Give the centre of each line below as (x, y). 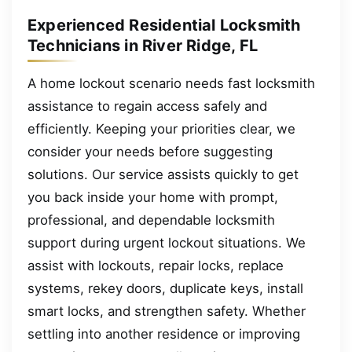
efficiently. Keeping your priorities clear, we (161, 128)
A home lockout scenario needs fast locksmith (171, 83)
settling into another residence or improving (164, 334)
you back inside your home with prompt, (153, 197)
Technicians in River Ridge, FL (143, 45)
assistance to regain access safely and (147, 106)
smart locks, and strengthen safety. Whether (167, 311)
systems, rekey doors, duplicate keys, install (165, 288)
